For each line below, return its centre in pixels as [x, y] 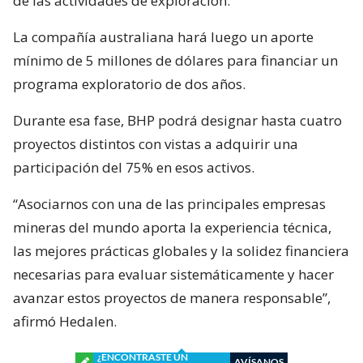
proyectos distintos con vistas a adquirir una [156, 143]
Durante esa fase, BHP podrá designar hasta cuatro [177, 120]
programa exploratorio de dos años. [129, 83]
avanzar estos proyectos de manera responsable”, [172, 297]
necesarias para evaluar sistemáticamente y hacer [173, 274]
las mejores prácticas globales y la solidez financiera [181, 250]
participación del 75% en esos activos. [134, 167]
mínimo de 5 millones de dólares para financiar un [175, 60]
